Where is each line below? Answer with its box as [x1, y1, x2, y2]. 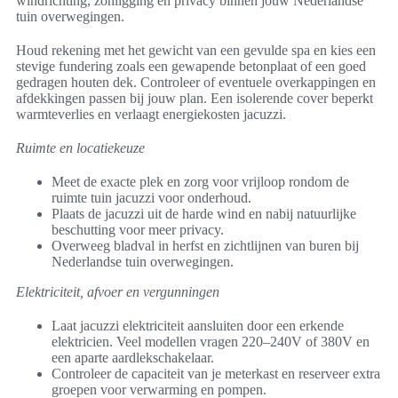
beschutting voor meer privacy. [52, 222, 224, 238]
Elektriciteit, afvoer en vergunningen [16, 284, 219, 300]
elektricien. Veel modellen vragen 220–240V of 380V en [52, 334, 370, 350]
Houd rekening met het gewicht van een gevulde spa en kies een [16, 43, 376, 59]
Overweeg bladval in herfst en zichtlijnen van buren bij [52, 238, 359, 254]
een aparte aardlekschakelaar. [52, 350, 214, 366]
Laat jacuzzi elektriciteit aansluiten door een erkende [52, 318, 344, 334]
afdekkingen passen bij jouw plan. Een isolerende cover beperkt [16, 91, 373, 107]
